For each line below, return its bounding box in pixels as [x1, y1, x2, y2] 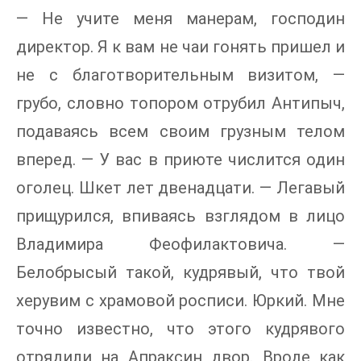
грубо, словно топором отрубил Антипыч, [16, 93, 345, 113]
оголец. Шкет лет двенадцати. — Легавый [16, 177, 345, 197]
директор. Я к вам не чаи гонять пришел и [16, 36, 345, 56]
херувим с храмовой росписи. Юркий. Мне [16, 290, 345, 310]
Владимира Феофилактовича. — [16, 234, 345, 254]
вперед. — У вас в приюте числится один [16, 149, 345, 169]
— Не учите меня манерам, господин [16, 8, 345, 28]
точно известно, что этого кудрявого [16, 318, 345, 338]
